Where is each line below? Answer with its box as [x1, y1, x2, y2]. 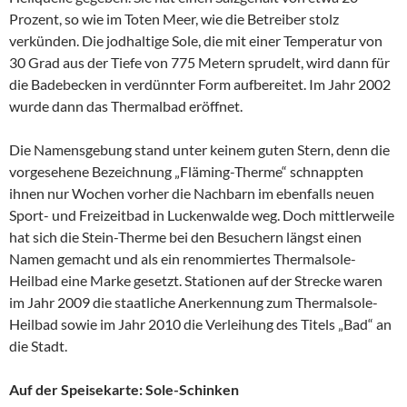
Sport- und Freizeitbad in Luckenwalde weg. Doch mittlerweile [9, 206, 394, 224]
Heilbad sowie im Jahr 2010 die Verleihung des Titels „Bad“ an [9, 315, 392, 333]
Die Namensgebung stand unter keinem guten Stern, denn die [9, 141, 390, 159]
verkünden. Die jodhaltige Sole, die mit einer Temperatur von [9, 32, 382, 50]
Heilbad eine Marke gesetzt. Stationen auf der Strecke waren [9, 272, 382, 290]
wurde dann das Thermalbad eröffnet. [9, 97, 243, 115]
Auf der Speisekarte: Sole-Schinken [9, 381, 239, 399]
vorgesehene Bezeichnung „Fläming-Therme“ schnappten [9, 163, 363, 181]
